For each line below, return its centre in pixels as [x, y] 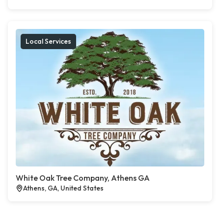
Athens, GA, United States [63, 188]
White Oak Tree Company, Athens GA [83, 178]
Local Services [48, 41]
